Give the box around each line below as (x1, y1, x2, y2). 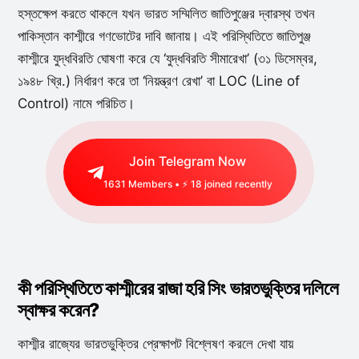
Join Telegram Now (129, 153, 246, 169)
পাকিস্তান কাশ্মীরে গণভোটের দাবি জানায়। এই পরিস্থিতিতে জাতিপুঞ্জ (17, 28, 311, 44)
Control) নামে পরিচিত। (17, 95, 135, 111)
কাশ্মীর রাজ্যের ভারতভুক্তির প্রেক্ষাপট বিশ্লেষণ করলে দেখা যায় (17, 336, 293, 352)
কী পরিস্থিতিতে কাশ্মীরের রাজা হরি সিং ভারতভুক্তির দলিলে (17, 277, 339, 300)
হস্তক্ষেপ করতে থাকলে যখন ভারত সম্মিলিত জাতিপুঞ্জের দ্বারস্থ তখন (17, 6, 315, 22)
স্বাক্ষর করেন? (17, 299, 100, 321)
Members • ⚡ (125, 178, 191, 190)
